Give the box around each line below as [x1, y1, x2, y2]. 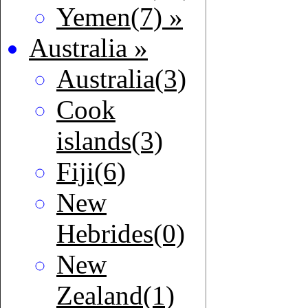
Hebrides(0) [56, 219, 185, 249]
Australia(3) [56, 64, 186, 94]
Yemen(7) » [56, 2, 183, 32]
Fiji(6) [56, 157, 126, 187]
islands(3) [56, 126, 163, 156]
